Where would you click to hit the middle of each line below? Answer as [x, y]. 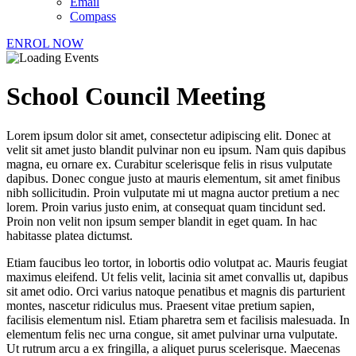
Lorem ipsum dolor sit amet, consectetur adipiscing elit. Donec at [168, 135]
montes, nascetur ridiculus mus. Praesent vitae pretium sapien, [161, 305]
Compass [93, 16]
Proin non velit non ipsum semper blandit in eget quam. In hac [162, 221]
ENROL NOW [45, 43]
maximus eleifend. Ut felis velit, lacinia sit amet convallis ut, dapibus [177, 277]
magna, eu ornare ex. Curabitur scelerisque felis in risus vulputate [169, 164]
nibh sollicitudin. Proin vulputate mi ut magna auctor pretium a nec [173, 192]
